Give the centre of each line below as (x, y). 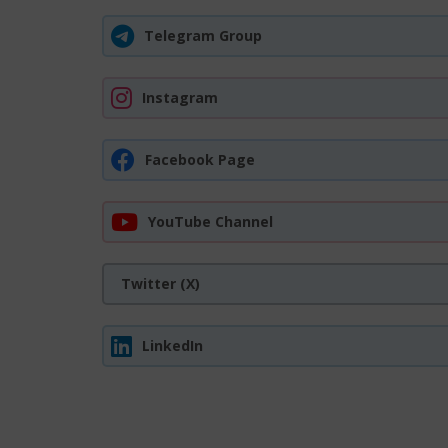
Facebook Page (200, 159)
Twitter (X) (160, 283)
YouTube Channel (210, 221)
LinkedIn (172, 345)
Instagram (180, 97)
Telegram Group (203, 35)
